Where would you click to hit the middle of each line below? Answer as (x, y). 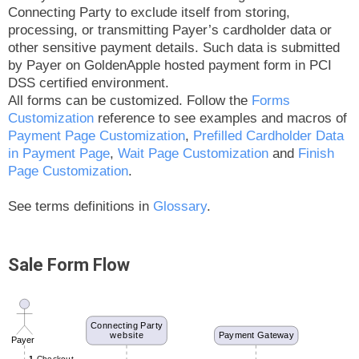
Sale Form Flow (69, 264)
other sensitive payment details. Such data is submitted (174, 47)
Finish (316, 153)
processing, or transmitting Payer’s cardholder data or (170, 30)
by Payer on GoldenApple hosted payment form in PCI (170, 65)
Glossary (180, 206)
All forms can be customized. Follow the (130, 100)
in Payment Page (59, 153)
